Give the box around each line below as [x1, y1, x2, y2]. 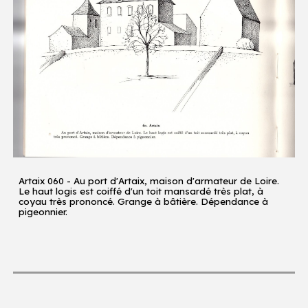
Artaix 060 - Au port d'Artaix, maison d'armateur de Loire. [19, 175, 280, 187]
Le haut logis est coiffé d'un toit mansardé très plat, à [19, 186, 264, 197]
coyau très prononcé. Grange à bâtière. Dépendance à [19, 196, 269, 208]
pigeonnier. [19, 206, 68, 218]
